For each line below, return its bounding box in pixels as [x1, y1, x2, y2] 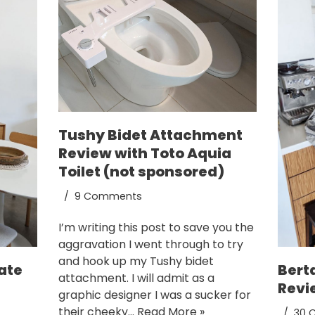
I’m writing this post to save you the [58, 219, 254, 236]
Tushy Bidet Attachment [58, 125, 243, 146]
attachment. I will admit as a [58, 270, 214, 287]
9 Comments [74, 189, 142, 204]
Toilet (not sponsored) [58, 162, 224, 182]
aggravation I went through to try [58, 236, 243, 253]
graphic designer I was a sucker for [58, 287, 251, 304]
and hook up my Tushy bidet [58, 253, 214, 270]
